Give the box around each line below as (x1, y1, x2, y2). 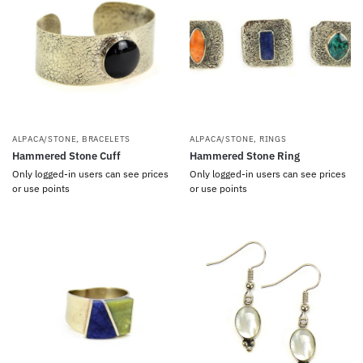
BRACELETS (81, 134, 131, 144)
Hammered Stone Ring (190, 149, 300, 163)
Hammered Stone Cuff (12, 149, 121, 163)
